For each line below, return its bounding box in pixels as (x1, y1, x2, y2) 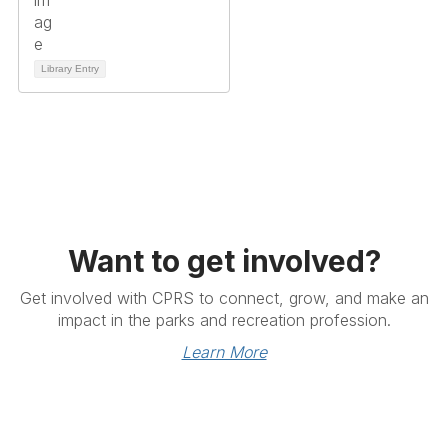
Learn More (181, 341, 267, 362)
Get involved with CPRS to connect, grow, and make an (19, 287, 429, 308)
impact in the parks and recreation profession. (57, 309, 391, 330)
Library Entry (41, 62, 99, 74)
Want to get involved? (67, 242, 381, 279)
